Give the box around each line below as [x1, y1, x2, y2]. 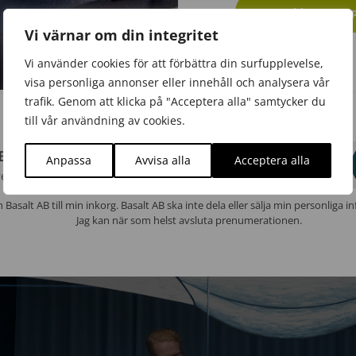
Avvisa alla [135, 152, 191, 168]
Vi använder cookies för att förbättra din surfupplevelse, [25, 55, 323, 71]
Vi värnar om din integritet [25, 25, 219, 44]
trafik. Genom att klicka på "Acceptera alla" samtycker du [25, 93, 326, 109]
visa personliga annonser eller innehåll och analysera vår [25, 74, 330, 90]
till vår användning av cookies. [25, 112, 185, 128]
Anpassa [46, 152, 92, 168]
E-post [109, 158, 143, 174]
